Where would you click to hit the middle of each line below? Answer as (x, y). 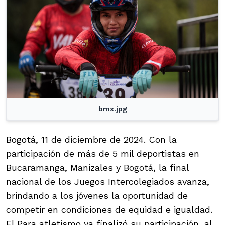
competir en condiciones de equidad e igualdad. (109, 210)
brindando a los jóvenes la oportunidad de (97, 196)
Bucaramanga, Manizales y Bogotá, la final (97, 168)
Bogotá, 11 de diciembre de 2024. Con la (91, 140)
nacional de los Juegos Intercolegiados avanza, (108, 182)
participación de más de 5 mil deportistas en (103, 154)
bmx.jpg (113, 109)
